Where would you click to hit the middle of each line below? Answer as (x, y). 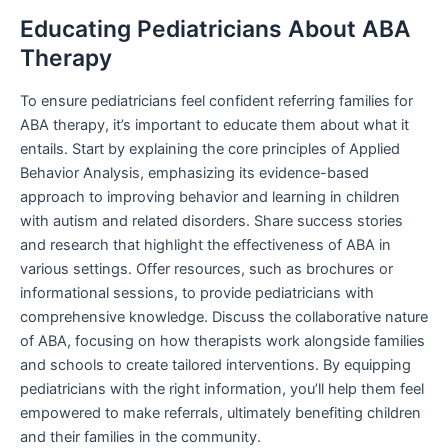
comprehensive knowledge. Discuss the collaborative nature (224, 317)
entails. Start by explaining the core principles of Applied (210, 149)
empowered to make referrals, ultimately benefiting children (220, 413)
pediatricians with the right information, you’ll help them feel (222, 389)
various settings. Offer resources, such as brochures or (206, 269)
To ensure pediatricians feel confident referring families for (216, 101)
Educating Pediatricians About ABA (215, 28)
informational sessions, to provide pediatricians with (197, 293)
